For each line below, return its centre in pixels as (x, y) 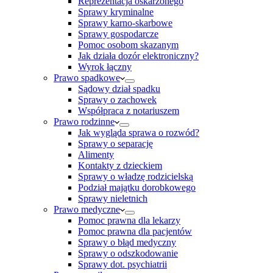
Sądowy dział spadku (119, 89)
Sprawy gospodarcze (118, 34)
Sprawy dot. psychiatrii (122, 264)
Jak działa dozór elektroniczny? (138, 56)
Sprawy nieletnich (113, 198)
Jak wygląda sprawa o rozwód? (139, 133)
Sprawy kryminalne (116, 12)
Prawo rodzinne (84, 122)
